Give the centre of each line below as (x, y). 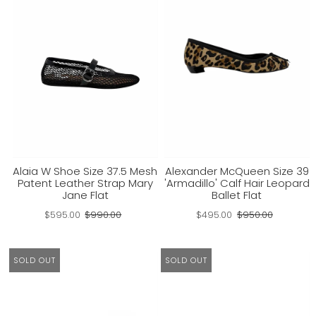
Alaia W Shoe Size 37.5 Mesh (85, 171)
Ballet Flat (237, 195)
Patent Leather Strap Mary (85, 183)
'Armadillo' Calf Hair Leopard (237, 183)
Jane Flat (85, 195)
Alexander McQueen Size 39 (237, 171)
